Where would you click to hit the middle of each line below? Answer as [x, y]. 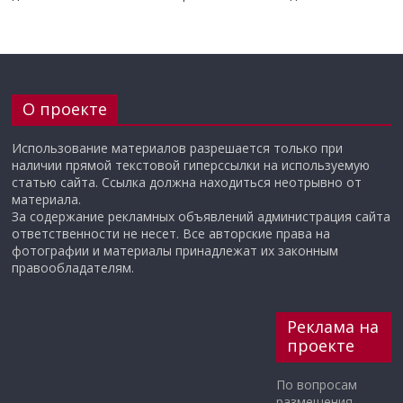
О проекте [65, 109]
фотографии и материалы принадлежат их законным [175, 251]
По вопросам [316, 385]
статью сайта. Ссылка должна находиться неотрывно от [187, 182]
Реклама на [332, 327]
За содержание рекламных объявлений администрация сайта [201, 216]
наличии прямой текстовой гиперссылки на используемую [191, 165]
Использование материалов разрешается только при [178, 148]
